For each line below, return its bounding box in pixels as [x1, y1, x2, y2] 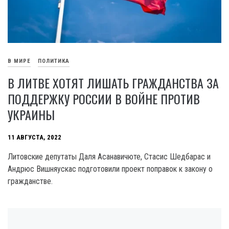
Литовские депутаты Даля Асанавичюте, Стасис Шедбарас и [8, 151, 211, 162]
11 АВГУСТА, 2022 [8, 133, 61, 142]
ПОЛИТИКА [38, 58, 70, 65]
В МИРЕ [8, 58, 31, 65]
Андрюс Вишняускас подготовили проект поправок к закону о [8, 164, 213, 174]
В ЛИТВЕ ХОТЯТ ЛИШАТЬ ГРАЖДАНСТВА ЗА [8, 73, 219, 92]
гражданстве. [8, 176, 53, 186]
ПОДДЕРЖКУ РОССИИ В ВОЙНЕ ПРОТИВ [8, 89, 200, 108]
